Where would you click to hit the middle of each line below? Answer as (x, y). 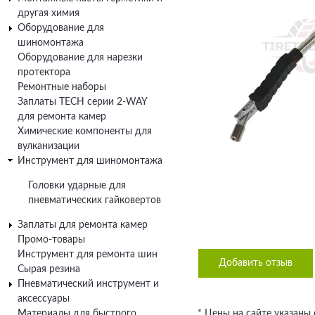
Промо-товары (51, 239)
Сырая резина (49, 269)
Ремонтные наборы (62, 87)
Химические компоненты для (85, 131)
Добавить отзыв (256, 263)
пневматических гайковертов (95, 200)
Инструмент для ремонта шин (88, 254)
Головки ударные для (77, 185)
